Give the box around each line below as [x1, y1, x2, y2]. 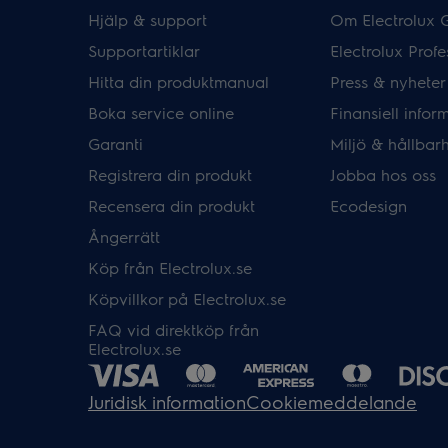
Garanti [88, 133, 143, 154]
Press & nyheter [329, 71, 446, 92]
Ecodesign [329, 195, 407, 216]
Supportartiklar [88, 40, 200, 61]
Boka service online [88, 102, 234, 123]
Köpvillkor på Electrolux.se [88, 288, 286, 309]
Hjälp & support [88, 9, 207, 30]
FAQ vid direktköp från [88, 319, 259, 340]
